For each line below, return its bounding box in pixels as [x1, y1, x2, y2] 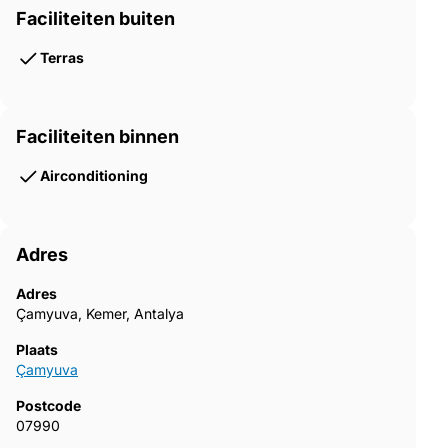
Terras [40, 48, 84, 66]
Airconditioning [40, 166, 148, 184]
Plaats [16, 340, 58, 358]
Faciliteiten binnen [16, 125, 179, 147]
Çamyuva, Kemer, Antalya [16, 304, 184, 322]
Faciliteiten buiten [16, 7, 175, 29]
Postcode [16, 396, 81, 414]
